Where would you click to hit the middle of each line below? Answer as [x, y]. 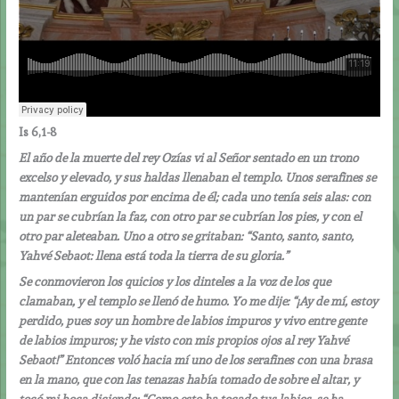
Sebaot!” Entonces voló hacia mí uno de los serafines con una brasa [196, 359]
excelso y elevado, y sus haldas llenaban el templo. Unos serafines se [198, 177]
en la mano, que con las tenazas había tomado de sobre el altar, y [189, 379]
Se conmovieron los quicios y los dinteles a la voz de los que [175, 281]
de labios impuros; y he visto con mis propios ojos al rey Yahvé [184, 340]
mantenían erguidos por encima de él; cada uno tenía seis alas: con [195, 196]
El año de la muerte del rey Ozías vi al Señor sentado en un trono [189, 157]
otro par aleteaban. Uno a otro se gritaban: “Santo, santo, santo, [187, 236]
